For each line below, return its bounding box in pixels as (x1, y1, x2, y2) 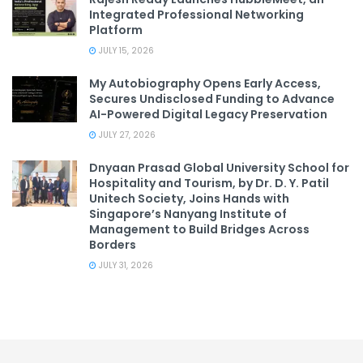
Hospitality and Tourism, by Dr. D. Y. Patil (89, 174, 329, 191)
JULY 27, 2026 (96, 128, 156, 141)
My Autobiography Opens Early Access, (89, 75, 321, 92)
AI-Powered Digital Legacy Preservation (89, 105, 327, 122)
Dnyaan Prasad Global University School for (89, 159, 349, 176)
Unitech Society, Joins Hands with (89, 190, 289, 207)
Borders (89, 236, 136, 253)
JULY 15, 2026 (96, 44, 154, 57)
